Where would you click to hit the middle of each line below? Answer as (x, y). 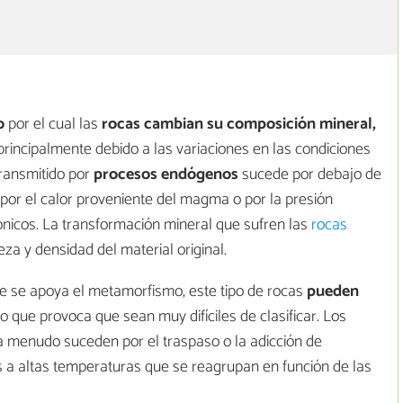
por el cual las (51, 125)
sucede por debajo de (310, 175)
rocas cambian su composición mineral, (237, 125)
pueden (333, 292)
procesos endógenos (166, 175)
